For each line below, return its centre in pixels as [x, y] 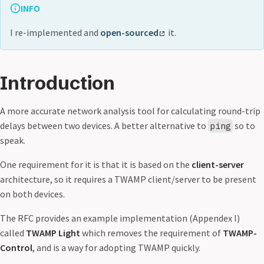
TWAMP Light [53, 233]
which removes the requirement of [151, 233]
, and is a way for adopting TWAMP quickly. [116, 247]
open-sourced [129, 32]
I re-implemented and [55, 32]
